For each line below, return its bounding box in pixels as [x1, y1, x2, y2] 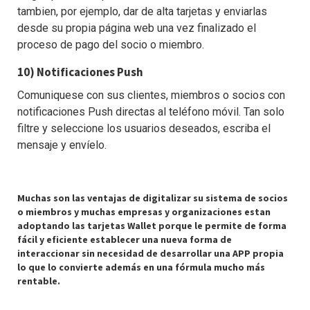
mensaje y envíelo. [17, 138, 107, 152]
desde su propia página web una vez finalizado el [17, 21, 256, 35]
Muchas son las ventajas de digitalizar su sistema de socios [17, 192, 288, 204]
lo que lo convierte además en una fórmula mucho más [17, 261, 265, 273]
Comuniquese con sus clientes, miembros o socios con [17, 89, 285, 102]
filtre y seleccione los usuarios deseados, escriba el [17, 122, 271, 135]
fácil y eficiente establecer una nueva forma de [17, 233, 232, 246]
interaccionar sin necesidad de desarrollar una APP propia [17, 247, 284, 259]
